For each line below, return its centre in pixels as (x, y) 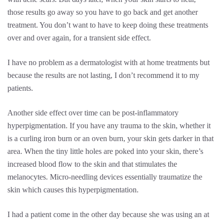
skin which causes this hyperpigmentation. (73, 190)
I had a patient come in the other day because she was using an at (108, 214)
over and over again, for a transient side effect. (79, 38)
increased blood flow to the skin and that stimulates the (92, 164)
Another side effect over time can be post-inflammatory (93, 113)
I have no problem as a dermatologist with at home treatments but (109, 62)
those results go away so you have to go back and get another (103, 12)
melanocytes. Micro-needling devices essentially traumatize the (105, 177)
